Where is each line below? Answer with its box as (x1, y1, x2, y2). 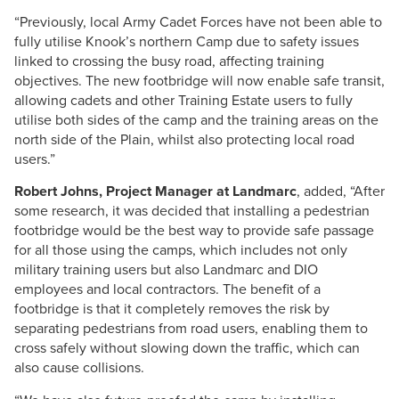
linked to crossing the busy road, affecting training (14, 50, 324, 71)
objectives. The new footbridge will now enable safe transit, (14, 69, 385, 91)
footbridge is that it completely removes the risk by (14, 298, 330, 320)
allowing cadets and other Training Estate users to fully (14, 89, 353, 110)
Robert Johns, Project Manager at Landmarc (14, 181, 297, 202)
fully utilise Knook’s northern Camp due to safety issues (14, 30, 359, 52)
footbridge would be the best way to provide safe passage (14, 220, 374, 241)
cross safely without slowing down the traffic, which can (14, 338, 360, 359)
